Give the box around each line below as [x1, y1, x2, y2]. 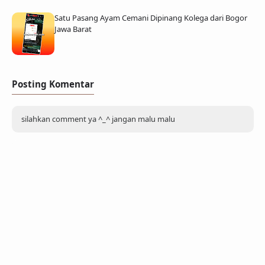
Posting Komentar [11, 78, 94, 91]
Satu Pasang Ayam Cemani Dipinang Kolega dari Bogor [54, 12, 247, 24]
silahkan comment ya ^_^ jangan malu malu [21, 114, 175, 125]
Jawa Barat [54, 24, 92, 35]
